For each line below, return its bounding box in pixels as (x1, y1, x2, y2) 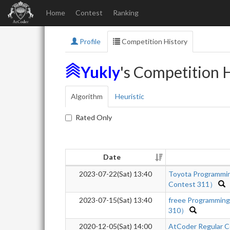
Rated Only (75, 113, 112, 122)
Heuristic (115, 92, 144, 101)
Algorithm (71, 92, 103, 101)
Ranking (113, 8, 139, 17)
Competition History (120, 37, 187, 46)
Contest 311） (168, 180, 217, 188)
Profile (78, 37, 101, 46)
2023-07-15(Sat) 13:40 (79, 196, 152, 204)
